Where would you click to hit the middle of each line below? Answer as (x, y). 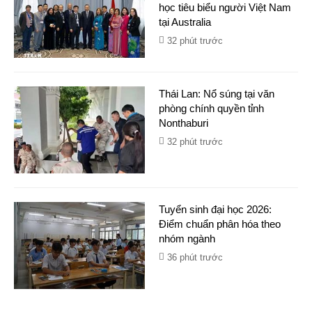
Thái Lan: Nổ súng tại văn (217, 94)
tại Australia (185, 22)
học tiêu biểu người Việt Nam (225, 7)
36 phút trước (195, 257)
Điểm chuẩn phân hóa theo (220, 224)
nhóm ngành (187, 239)
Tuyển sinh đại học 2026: (215, 209)
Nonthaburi (184, 123)
